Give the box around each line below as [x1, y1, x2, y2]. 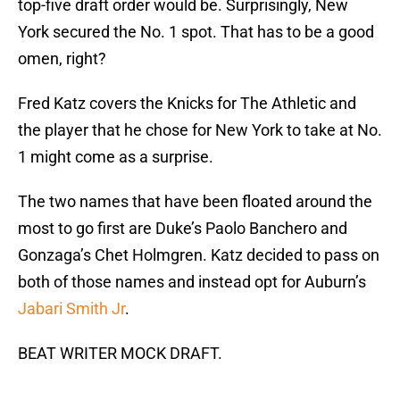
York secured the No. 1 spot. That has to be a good [18, 22, 374, 42]
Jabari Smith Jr [18, 299, 125, 319]
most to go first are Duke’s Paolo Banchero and [18, 219, 347, 238]
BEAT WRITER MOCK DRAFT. [18, 353, 222, 372]
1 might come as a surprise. [18, 147, 213, 167]
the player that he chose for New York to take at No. [18, 121, 382, 140]
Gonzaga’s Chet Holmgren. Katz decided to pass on [18, 246, 379, 265]
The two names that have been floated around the [18, 192, 372, 212]
